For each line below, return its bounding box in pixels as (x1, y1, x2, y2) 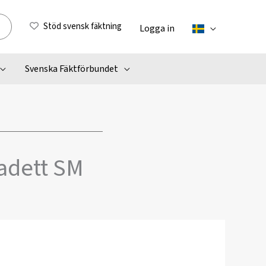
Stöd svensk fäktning (43, 20, 122, 33)
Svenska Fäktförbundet (24, 62, 118, 75)
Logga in (140, 21, 175, 35)
